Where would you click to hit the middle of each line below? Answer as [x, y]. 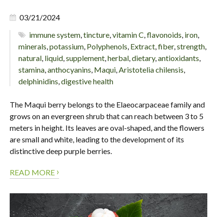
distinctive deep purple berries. [61, 151]
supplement [85, 58]
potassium [67, 46]
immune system [55, 35]
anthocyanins [69, 70]
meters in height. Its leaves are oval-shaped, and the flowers [107, 128]
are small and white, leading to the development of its [97, 139]
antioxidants [178, 58]
